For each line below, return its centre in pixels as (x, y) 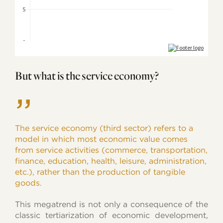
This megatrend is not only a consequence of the (111, 204)
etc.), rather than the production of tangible (100, 172)
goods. (29, 183)
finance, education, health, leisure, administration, (111, 161)
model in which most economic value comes (102, 139)
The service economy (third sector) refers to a (104, 128)
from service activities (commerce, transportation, (111, 150)
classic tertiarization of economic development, (111, 215)
